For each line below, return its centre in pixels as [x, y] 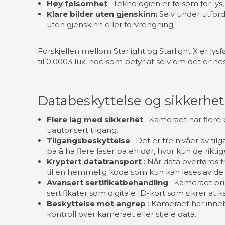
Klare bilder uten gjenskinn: [103, 14]
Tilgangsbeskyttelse [88, 140]
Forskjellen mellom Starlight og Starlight [114, 51]
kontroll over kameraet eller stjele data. [122, 214]
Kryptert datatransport [94, 161]
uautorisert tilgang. [82, 130]
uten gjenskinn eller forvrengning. [111, 25]
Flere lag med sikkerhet [95, 119]
